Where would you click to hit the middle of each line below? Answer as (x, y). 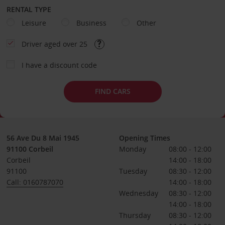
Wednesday (138, 193)
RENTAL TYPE (29, 9)
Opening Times (144, 138)
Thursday (135, 215)
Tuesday (133, 171)
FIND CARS (113, 91)
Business (91, 23)
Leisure (34, 23)
